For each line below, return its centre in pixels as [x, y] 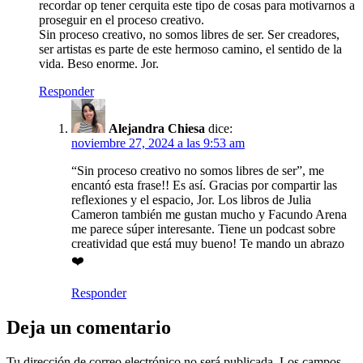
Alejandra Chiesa [157, 129]
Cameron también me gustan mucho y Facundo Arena [209, 215]
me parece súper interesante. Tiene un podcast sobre [203, 229]
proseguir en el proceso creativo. [122, 20]
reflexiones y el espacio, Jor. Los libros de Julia [191, 200]
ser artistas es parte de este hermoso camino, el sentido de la [190, 49]
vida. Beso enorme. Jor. [99, 64]
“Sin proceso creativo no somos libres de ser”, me [198, 171]
